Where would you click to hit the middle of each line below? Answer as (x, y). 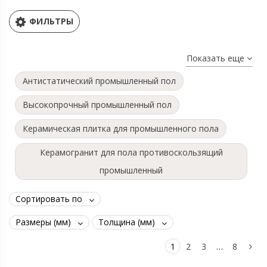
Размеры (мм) (43, 222)
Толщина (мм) (127, 222)
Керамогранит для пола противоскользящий (131, 152)
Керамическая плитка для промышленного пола (121, 128)
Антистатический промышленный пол (99, 81)
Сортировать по (49, 199)
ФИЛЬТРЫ (51, 21)
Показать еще (217, 58)
